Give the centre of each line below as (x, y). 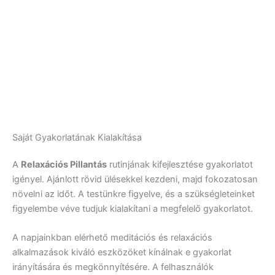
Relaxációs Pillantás (64, 165)
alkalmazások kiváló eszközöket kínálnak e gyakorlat (122, 253)
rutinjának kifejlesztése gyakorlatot (180, 165)
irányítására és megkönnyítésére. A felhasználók (113, 267)
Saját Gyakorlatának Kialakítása (77, 138)
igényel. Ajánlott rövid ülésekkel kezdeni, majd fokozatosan (135, 180)
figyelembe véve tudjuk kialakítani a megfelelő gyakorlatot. (133, 209)
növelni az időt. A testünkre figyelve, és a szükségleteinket (134, 194)
